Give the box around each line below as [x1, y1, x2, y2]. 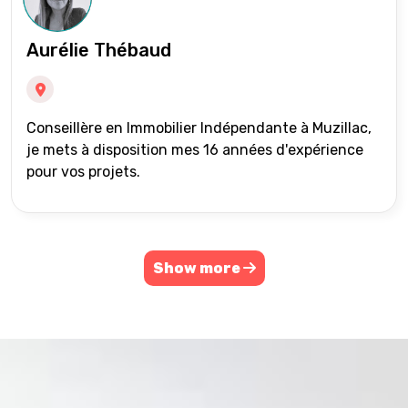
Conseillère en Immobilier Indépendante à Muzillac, [26, 119, 372, 137]
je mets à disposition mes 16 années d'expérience [26, 141, 363, 158]
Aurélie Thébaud [26, 39, 171, 61]
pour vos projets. [26, 163, 140, 180]
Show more [152, 260, 243, 277]
